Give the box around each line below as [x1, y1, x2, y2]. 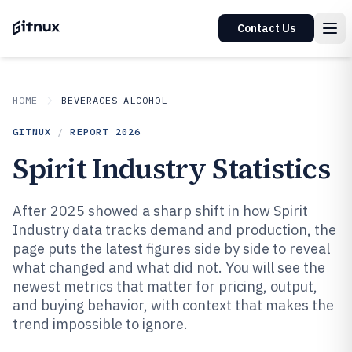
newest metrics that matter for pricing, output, [13, 277, 317, 295]
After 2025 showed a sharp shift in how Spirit [13, 202, 308, 220]
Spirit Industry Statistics [13, 149, 330, 188]
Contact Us [237, 21, 295, 35]
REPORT [70, 126, 115, 137]
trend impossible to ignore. [13, 315, 188, 333]
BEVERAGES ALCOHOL [60, 94, 168, 106]
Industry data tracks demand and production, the [13, 221, 336, 239]
